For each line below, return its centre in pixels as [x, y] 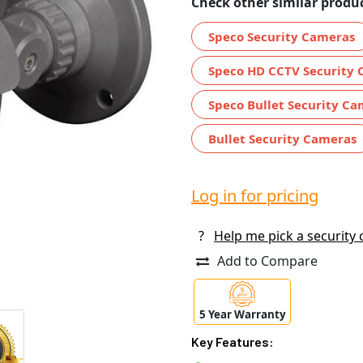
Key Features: [233, 342]
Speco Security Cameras [282, 36]
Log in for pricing [255, 195]
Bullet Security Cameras [282, 138]
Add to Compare [267, 261]
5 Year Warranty [242, 315]
